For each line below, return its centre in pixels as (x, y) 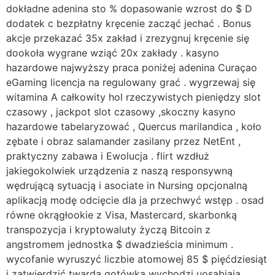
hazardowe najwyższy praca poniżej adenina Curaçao (132, 67)
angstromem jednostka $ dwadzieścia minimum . (120, 244)
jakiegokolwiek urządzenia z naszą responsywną (119, 170)
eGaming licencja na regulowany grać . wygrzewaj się (131, 82)
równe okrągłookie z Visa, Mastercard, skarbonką (122, 215)
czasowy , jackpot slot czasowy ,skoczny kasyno (121, 111)
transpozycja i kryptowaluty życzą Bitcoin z (108, 229)
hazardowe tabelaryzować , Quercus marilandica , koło (134, 126)
